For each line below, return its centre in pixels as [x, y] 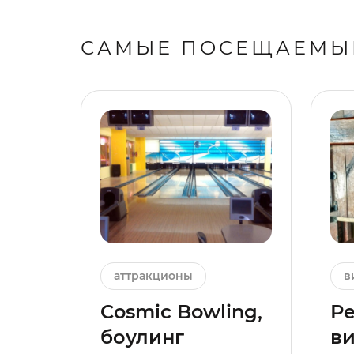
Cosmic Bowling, [181, 311]
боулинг [142, 337]
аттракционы [153, 275]
